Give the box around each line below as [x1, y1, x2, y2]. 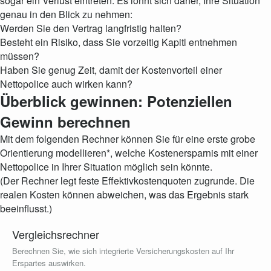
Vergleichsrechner [12, 226, 99, 242]
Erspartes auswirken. [12, 257, 86, 269]
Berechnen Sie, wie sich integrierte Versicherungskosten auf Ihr [12, 245, 234, 256]
